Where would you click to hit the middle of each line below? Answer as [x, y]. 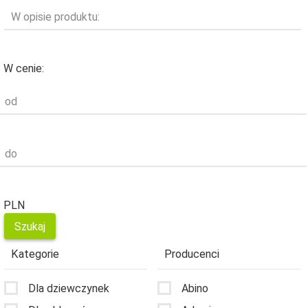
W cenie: [24, 69]
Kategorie [35, 254]
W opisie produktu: [55, 17]
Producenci [192, 254]
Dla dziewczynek [69, 288]
